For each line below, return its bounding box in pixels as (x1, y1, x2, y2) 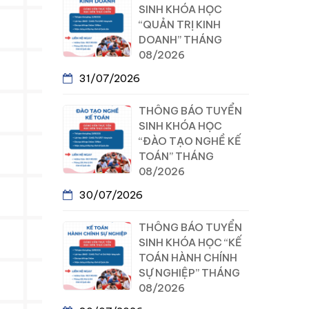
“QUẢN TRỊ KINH (139, 18, 221, 31)
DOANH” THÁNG (139, 33, 222, 46)
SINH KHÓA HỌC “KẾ (139, 236, 242, 249)
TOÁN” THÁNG (139, 150, 214, 163)
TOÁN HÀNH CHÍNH (139, 251, 237, 264)
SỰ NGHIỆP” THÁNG (139, 266, 240, 279)
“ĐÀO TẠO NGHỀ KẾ (139, 134, 241, 148)
